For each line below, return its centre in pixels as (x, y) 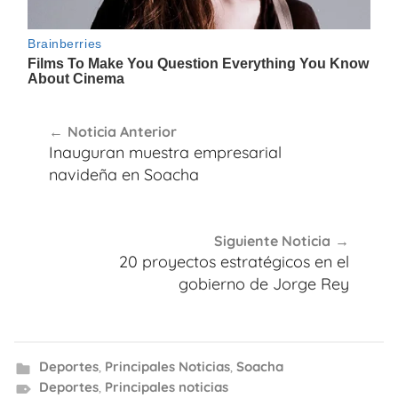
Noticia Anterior (122, 131)
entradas (75, 179)
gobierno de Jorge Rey (264, 284)
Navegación (92, 115)
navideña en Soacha (124, 174)
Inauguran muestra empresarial (165, 152)
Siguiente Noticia (272, 241)
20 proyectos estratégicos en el (234, 262)
